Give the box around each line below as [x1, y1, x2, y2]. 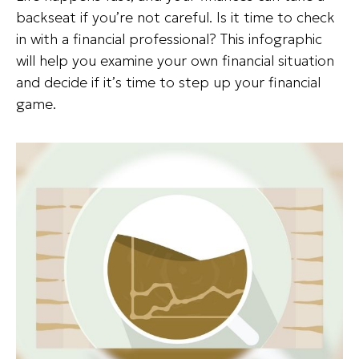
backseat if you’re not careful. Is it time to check [16, 7, 335, 26]
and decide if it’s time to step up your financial [16, 72, 321, 91]
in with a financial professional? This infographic [16, 29, 322, 48]
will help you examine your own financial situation [16, 50, 334, 70]
